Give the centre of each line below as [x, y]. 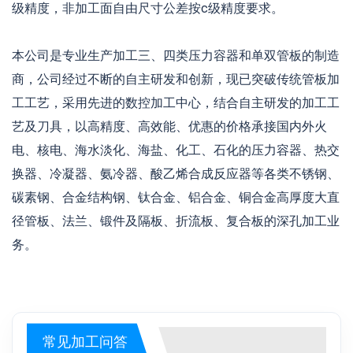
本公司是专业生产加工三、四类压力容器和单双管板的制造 [176, 56]
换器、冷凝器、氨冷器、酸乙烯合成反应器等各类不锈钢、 [176, 174]
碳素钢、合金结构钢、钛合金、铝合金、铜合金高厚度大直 [176, 197]
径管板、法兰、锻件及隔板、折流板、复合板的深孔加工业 [176, 221]
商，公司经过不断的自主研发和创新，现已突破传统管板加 [176, 79]
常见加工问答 [85, 341]
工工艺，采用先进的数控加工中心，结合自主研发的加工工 [176, 103]
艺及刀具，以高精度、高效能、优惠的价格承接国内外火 [169, 126]
